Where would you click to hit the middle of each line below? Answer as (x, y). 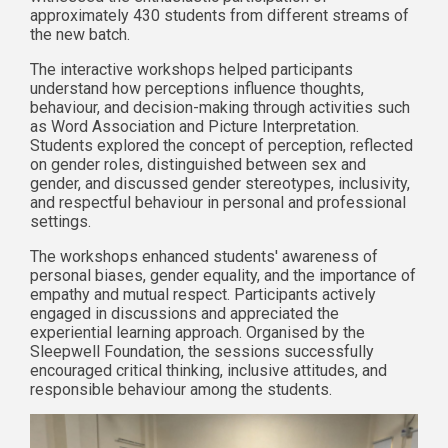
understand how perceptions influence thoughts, (197, 89)
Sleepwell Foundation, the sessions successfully (202, 352)
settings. (60, 222)
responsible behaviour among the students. (181, 390)
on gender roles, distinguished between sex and (198, 165)
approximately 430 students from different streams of (219, 16)
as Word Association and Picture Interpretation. (194, 127)
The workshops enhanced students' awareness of (204, 257)
